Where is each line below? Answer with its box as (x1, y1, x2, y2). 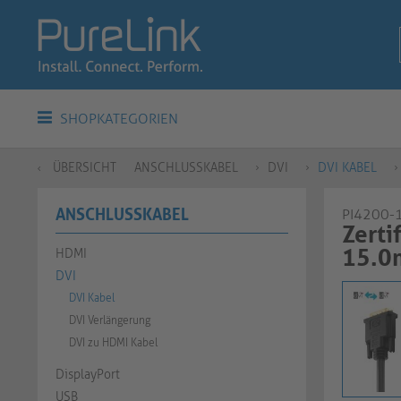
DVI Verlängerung (69, 314, 150, 327)
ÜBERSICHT (53, 160, 116, 175)
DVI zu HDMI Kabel (69, 337, 158, 349)
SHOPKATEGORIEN (56, 110, 178, 127)
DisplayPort (55, 367, 120, 382)
